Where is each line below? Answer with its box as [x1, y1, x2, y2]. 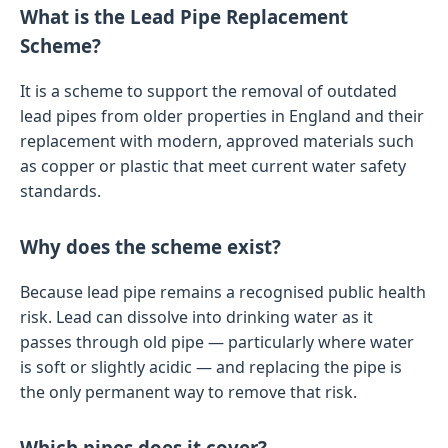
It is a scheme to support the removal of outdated [20, 79, 397, 102]
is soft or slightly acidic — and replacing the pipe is [20, 355, 402, 378]
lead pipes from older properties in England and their [20, 104, 424, 127]
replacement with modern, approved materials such [20, 129, 414, 152]
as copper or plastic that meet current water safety [20, 154, 406, 177]
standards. [20, 179, 101, 202]
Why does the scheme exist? [20, 233, 281, 259]
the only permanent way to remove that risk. [20, 380, 357, 403]
